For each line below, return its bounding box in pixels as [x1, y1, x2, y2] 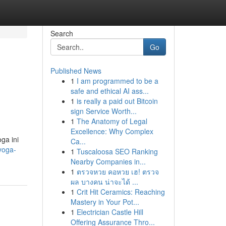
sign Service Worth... [70, 106, 137, 116]
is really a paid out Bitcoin [76, 96, 158, 106]
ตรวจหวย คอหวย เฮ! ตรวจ [76, 166, 159, 177]
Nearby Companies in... [70, 156, 146, 166]
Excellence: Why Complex [70, 126, 153, 136]
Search [50, 28, 73, 38]
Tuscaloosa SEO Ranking [76, 146, 158, 156]
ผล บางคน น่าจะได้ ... [70, 177, 138, 187]
